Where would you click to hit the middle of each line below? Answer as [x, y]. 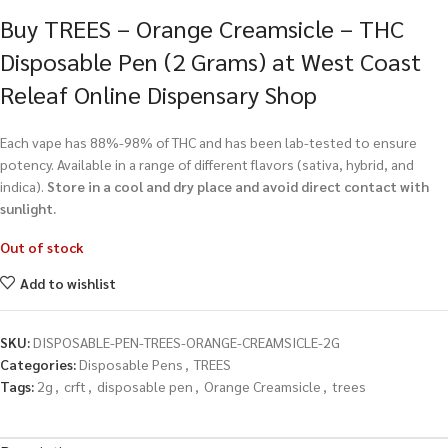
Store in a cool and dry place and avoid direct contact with [238, 186]
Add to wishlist [67, 282]
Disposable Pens [131, 364]
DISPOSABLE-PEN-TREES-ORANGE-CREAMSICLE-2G [186, 342]
